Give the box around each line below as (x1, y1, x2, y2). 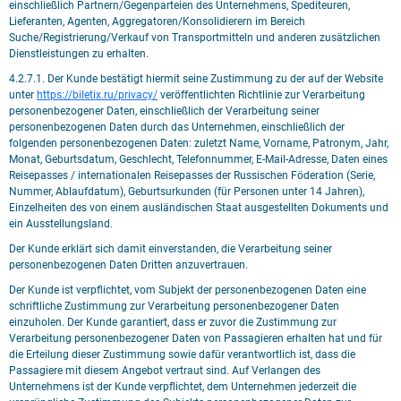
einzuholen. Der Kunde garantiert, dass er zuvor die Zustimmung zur (9, 316, 337, 328)
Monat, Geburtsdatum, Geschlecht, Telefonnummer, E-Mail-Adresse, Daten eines (9, 153, 388, 166)
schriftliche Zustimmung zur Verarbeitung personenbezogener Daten (9, 300, 339, 312)
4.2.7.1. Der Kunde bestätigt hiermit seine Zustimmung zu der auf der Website (9, 73, 383, 85)
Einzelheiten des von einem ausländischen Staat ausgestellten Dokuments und (9, 201, 388, 214)
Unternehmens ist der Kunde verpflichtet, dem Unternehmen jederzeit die (9, 380, 356, 393)
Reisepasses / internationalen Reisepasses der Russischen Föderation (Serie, (9, 169, 375, 182)
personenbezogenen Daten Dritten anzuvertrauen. (9, 259, 248, 271)
